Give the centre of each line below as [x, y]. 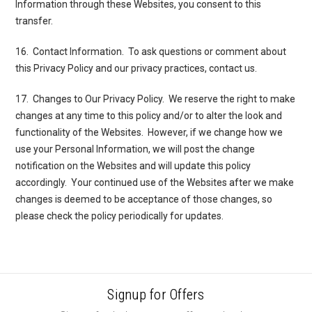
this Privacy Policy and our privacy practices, [112, 68]
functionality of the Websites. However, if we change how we [149, 132]
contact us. [233, 68]
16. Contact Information [69, 51]
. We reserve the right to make [229, 99]
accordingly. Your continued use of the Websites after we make [155, 182]
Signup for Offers [156, 294]
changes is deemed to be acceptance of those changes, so [144, 199]
